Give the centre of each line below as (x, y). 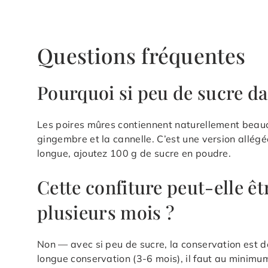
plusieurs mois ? (106, 212)
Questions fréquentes (141, 55)
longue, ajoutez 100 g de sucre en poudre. (134, 153)
